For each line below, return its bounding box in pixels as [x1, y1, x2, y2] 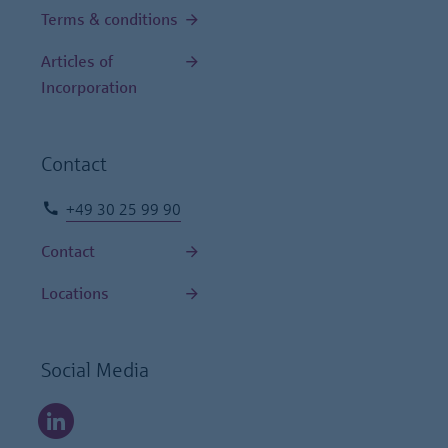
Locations [41, 285, 109, 302]
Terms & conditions [41, 11, 178, 28]
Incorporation [41, 79, 137, 96]
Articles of [41, 53, 113, 70]
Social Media [41, 359, 149, 381]
